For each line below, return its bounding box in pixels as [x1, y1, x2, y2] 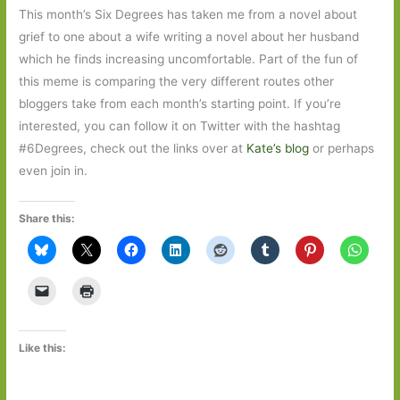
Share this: [19, 212, 76, 226]
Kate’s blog [246, 140, 310, 155]
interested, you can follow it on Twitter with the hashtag [19, 118, 341, 133]
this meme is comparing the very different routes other [19, 73, 335, 88]
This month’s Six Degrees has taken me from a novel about [19, 6, 358, 21]
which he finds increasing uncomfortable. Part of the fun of [19, 51, 359, 66]
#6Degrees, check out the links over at [19, 140, 247, 155]
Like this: [19, 341, 67, 355]
